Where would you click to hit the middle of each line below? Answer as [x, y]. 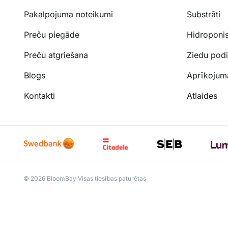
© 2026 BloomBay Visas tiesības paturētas [84, 179]
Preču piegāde [52, 35]
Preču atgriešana [56, 55]
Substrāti [204, 15]
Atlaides [202, 96]
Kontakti [39, 96]
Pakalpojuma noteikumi [68, 15]
